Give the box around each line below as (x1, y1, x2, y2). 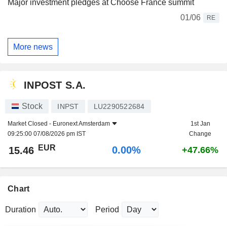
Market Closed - (8, 120, 53, 128)
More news (13, 42, 53, 51)
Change (189, 130, 211, 138)
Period (95, 205, 119, 214)
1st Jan (190, 120, 210, 128)
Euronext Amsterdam (53, 120, 110, 128)
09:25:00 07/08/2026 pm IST (8, 130, 86, 138)
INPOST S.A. (24, 79, 86, 91)
